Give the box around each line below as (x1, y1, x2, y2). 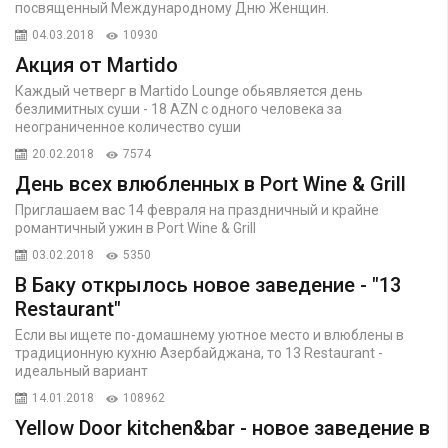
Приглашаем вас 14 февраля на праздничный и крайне (14, 201, 379, 218)
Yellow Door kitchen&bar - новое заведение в (14, 415, 430, 440)
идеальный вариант (14, 362, 148, 379)
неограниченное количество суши (14, 118, 241, 135)
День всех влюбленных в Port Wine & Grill (14, 171, 406, 196)
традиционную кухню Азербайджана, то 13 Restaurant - (14, 344, 383, 361)
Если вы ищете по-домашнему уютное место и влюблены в (14, 326, 404, 343)
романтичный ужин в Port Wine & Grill (14, 219, 256, 236)
